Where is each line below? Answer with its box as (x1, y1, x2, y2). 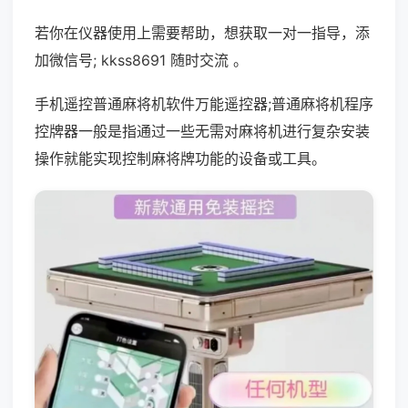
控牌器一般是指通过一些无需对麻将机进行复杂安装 (35, 122, 370, 140)
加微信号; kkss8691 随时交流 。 (35, 51, 248, 69)
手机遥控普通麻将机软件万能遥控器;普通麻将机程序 (35, 95, 373, 113)
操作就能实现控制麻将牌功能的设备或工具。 (35, 149, 326, 168)
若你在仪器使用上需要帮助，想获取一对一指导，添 (35, 24, 370, 42)
